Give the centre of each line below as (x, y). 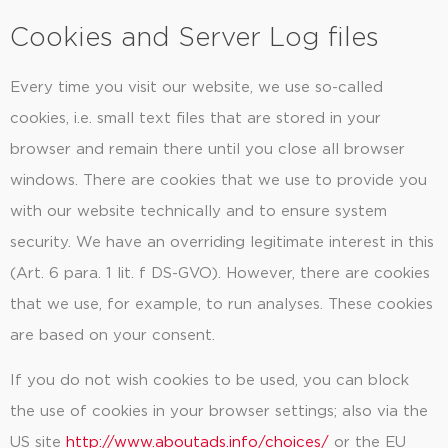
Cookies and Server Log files (194, 37)
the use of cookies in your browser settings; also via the (219, 412)
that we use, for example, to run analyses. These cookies (221, 304)
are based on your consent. (112, 335)
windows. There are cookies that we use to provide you (218, 180)
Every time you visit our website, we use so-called (196, 87)
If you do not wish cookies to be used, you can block (209, 381)
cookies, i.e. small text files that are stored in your (195, 118)
